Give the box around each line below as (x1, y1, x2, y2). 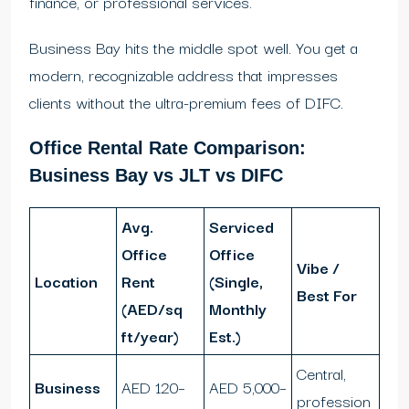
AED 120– (121, 374, 185, 400)
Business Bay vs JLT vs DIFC (29, 165, 283, 186)
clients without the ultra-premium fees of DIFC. (29, 89, 343, 115)
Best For (297, 282, 357, 308)
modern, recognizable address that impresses (29, 62, 338, 88)
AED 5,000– (209, 374, 287, 400)
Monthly (209, 296, 267, 321)
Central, (297, 361, 346, 386)
